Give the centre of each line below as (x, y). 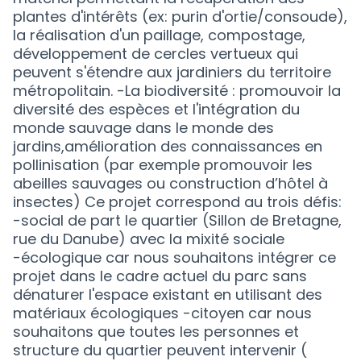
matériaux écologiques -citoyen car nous (162, 313)
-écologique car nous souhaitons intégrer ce (174, 257)
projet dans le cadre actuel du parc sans (160, 276)
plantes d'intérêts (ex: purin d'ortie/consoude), (180, 17)
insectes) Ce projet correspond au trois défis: (177, 202)
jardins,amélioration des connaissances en (168, 146)
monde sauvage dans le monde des (143, 128)
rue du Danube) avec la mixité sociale (149, 239)
